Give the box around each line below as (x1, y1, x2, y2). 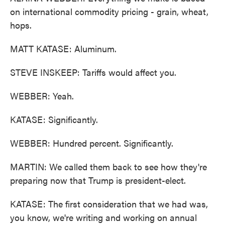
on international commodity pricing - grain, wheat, (10, 5, 208, 18)
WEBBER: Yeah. (10, 89, 74, 102)
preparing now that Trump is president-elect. (10, 174, 186, 186)
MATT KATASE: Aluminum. (10, 42, 117, 55)
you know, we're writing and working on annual (10, 211, 197, 223)
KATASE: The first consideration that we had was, (10, 197, 208, 210)
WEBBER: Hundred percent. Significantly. (10, 137, 173, 149)
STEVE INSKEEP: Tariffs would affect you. (10, 66, 176, 78)
